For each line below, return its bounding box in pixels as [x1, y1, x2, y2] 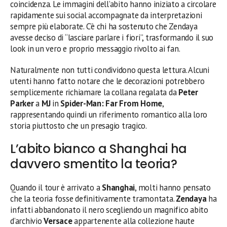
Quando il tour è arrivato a [10, 182, 102, 194]
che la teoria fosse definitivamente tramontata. [10, 193, 176, 205]
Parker [10, 98, 34, 109]
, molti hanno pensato [135, 182, 211, 194]
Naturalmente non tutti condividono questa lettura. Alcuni [10, 64, 209, 76]
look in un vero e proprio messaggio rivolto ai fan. [10, 43, 180, 55]
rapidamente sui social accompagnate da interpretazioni [10, 10, 202, 21]
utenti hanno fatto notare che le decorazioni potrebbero [10, 75, 205, 87]
